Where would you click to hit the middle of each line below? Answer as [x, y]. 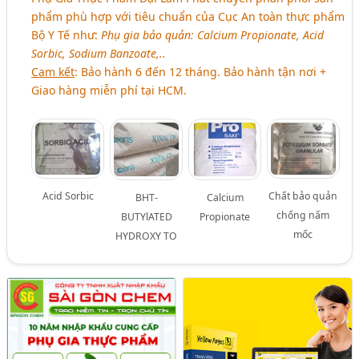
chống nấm [303, 215]
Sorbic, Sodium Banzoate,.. [99, 53]
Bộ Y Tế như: [67, 35]
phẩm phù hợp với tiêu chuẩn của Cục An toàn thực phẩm [188, 16]
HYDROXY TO [147, 236]
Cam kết [53, 72]
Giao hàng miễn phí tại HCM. [109, 90]
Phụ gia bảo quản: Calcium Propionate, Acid [213, 35]
